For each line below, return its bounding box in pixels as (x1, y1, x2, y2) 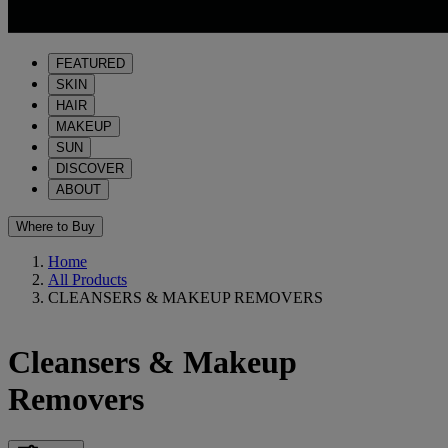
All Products (48, 271, 127, 288)
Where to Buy (16, 219, 95, 234)
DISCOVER (56, 161, 124, 176)
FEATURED (56, 56, 125, 71)
